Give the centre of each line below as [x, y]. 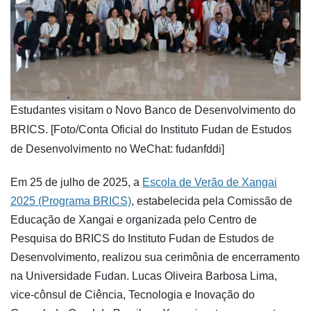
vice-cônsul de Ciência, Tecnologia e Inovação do [133, 294]
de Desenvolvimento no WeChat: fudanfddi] [117, 149]
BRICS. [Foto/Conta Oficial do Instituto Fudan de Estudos [151, 129]
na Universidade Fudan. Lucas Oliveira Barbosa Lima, [144, 276]
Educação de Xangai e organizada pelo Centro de [134, 219]
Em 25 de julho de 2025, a [76, 182]
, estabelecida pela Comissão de [212, 201]
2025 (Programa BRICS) [71, 201]
